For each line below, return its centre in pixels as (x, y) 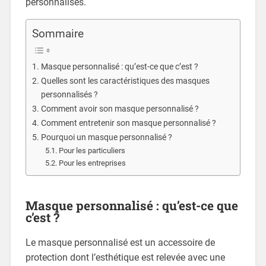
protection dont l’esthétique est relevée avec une (125, 258)
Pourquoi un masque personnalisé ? (106, 138)
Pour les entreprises (93, 163)
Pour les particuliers (92, 151)
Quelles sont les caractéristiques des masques (125, 81)
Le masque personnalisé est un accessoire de (120, 243)
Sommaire (58, 34)
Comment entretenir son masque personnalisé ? (128, 123)
